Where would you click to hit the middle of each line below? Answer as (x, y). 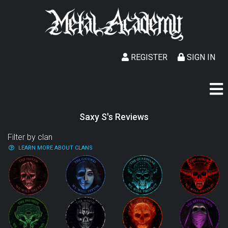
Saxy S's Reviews (114, 117)
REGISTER (148, 57)
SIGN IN (200, 57)
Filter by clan (30, 137)
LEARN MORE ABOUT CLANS (55, 148)
